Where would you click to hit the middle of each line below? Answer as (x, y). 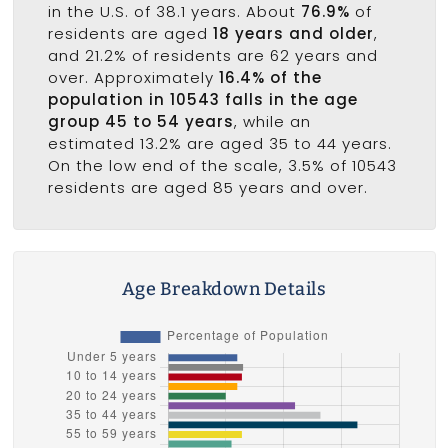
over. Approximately (133, 77)
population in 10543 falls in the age (202, 99)
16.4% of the (270, 77)
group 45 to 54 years (140, 121)
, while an (272, 121)
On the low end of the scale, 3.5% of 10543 (222, 165)
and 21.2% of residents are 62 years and (212, 55)
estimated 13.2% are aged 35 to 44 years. (219, 143)
